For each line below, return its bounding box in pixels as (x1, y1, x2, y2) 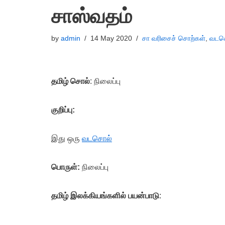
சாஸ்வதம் (51, 5, 132, 27)
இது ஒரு (51, 134, 82, 143)
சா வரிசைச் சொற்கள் (142, 34, 205, 42)
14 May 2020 (90, 34, 132, 42)
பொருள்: (51, 163, 80, 171)
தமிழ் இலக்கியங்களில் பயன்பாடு (51, 191, 159, 200)
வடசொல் (82, 134, 112, 143)
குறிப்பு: (51, 105, 75, 114)
